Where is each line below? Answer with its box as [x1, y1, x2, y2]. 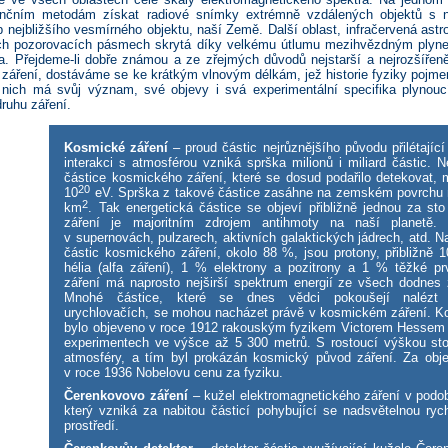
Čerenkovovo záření [64, 388, 188, 404]
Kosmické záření [64, 140, 169, 156]
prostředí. [64, 418, 120, 434]
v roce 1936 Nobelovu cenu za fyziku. [64, 365, 284, 381]
